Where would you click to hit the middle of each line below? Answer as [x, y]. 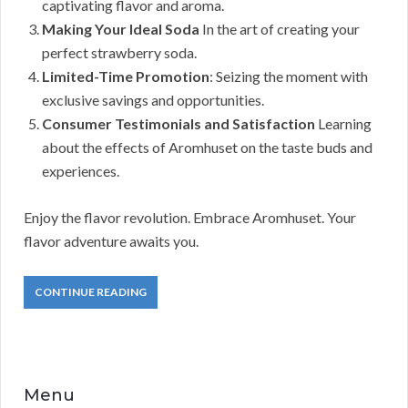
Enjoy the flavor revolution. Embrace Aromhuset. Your [190, 218]
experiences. [81, 171]
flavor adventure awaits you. [111, 241]
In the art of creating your [280, 29]
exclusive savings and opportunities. [153, 100]
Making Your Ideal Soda [121, 29]
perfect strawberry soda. [119, 53]
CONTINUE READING [91, 292]
